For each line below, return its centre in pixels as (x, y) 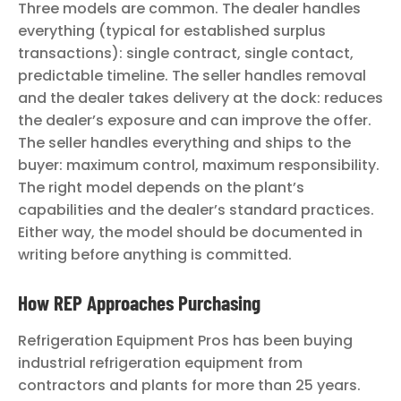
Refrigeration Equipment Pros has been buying (185, 341)
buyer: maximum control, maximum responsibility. (199, 166)
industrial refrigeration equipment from (160, 363)
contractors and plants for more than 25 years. (189, 386)
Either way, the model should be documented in (190, 233)
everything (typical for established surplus (172, 31)
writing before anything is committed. (155, 255)
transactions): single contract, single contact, (186, 54)
